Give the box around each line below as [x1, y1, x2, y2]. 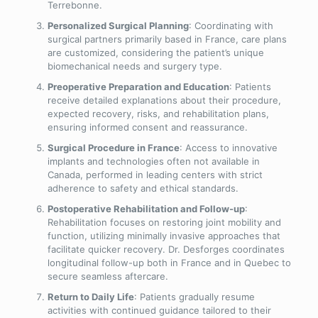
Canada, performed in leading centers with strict [47, 168, 263, 180]
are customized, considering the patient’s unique [47, 46, 264, 58]
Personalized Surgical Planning [47, 19, 189, 31]
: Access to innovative [179, 141, 278, 153]
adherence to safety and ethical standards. [47, 182, 238, 194]
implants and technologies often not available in [47, 155, 260, 167]
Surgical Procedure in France [47, 141, 180, 153]
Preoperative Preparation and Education [47, 80, 229, 92]
